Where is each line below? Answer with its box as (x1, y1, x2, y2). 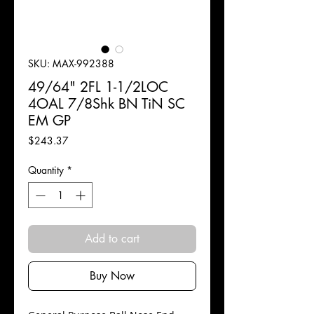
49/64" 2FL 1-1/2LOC (28, 78, 168, 96)
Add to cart (85, 231, 139, 246)
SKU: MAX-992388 (28, 57, 114, 70)
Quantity (28, 163, 64, 177)
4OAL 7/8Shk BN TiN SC (28, 95, 185, 113)
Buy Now (90, 268, 135, 283)
